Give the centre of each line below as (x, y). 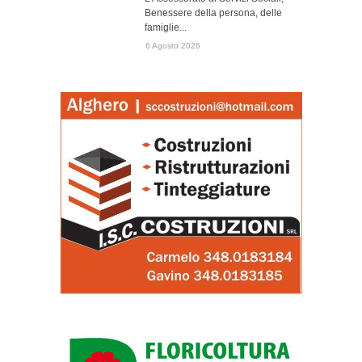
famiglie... (166, 27)
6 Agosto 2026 (173, 46)
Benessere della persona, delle (213, 13)
